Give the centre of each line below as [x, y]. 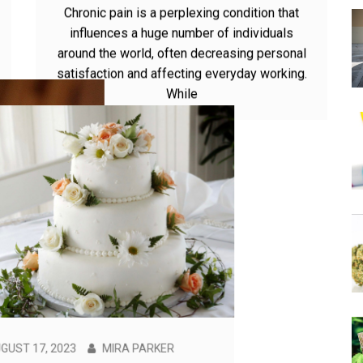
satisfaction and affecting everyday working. [181, 117]
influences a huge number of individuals [181, 76]
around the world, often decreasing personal [181, 96]
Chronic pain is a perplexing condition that [181, 56]
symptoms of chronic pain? [181, 26]
